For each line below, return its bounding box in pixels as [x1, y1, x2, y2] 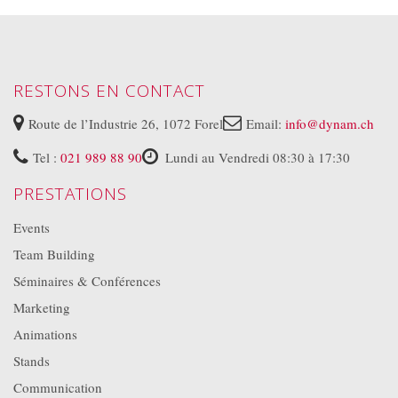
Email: [246, 114, 285, 132]
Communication [13, 378, 102, 396]
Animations [13, 324, 77, 343]
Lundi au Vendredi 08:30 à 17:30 [165, 147, 350, 166]
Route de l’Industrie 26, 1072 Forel [28, 114, 223, 132]
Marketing [13, 298, 70, 316]
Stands [13, 351, 50, 370]
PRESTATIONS [13, 181, 127, 205]
